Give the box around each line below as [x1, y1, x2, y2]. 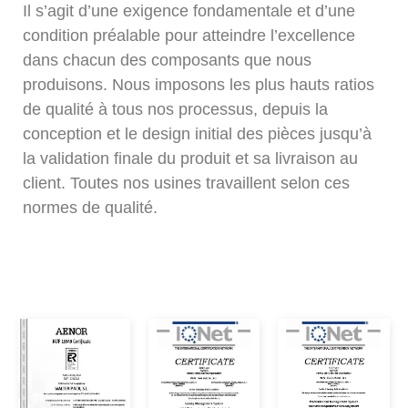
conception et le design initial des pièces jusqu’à [23, 125, 372, 143]
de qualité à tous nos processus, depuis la [23, 100, 328, 118]
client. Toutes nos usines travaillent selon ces [23, 174, 350, 192]
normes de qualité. [23, 199, 158, 217]
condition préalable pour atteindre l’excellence [23, 26, 355, 45]
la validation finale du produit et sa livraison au [23, 149, 358, 168]
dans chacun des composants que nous [23, 51, 311, 69]
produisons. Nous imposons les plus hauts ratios [23, 76, 374, 94]
